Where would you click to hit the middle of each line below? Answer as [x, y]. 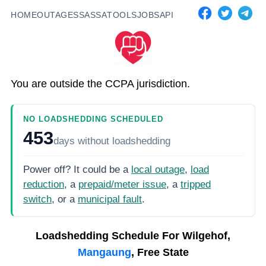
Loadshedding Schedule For [109, 235]
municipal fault [110, 199]
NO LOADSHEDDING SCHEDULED [94, 120]
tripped [196, 185]
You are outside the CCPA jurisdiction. [100, 84]
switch [37, 199]
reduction [44, 185]
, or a [63, 199]
